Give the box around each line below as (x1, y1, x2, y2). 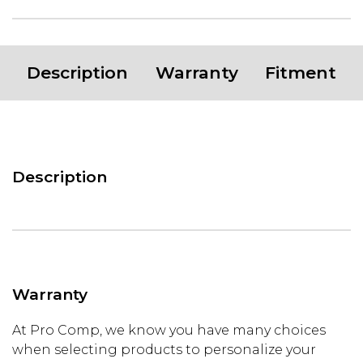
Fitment (265, 62, 337, 83)
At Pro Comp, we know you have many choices (12, 322, 326, 339)
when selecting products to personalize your (12, 342, 316, 358)
